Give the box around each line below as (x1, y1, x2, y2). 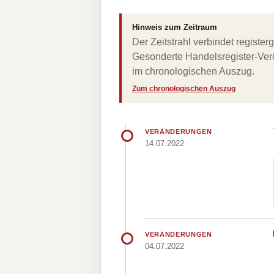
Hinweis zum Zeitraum (132, 23, 217, 32)
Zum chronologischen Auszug (132, 84, 235, 93)
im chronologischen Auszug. (132, 66, 254, 76)
